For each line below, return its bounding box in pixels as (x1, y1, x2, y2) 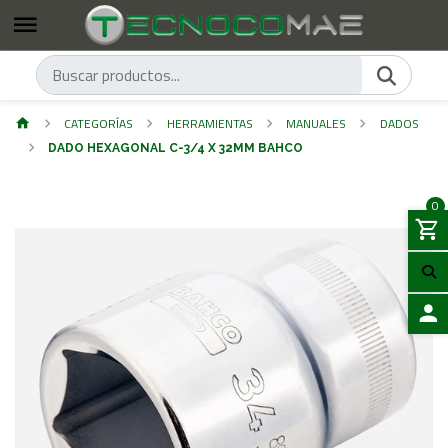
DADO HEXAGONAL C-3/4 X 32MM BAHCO (48, 140, 304, 155)
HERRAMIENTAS (166, 113, 253, 133)
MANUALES (286, 113, 347, 133)
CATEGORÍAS (64, 113, 134, 133)
